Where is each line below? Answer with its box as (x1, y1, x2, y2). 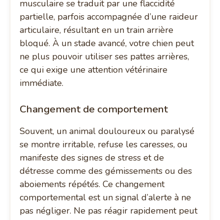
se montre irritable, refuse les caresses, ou (20, 138, 188, 151)
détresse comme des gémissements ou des (20, 165, 192, 177)
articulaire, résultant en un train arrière (20, 24, 174, 36)
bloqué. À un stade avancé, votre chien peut (20, 37, 194, 50)
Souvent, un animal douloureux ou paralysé (20, 125, 195, 137)
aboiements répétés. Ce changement (20, 178, 165, 191)
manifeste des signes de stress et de (20, 152, 165, 164)
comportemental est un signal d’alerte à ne (20, 192, 192, 204)
